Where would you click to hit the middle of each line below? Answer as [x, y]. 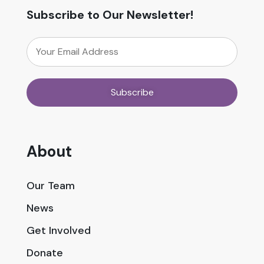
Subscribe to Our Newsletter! [110, 15]
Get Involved [59, 230]
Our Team [51, 186]
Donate [45, 253]
